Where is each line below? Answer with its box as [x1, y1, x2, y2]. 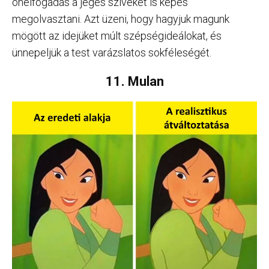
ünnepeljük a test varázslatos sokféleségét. [12, 46, 211, 59]
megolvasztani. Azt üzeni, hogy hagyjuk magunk [12, 12, 229, 25]
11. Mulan [105, 73, 164, 89]
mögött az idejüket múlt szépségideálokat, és [12, 29, 222, 42]
